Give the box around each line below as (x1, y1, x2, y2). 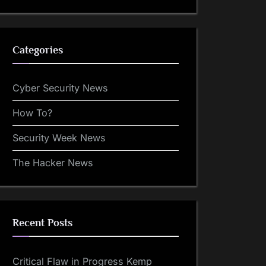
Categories (12, 43, 63, 56)
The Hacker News (12, 157, 93, 169)
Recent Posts (12, 217, 72, 229)
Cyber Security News (12, 82, 108, 94)
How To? (12, 107, 52, 119)
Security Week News (12, 132, 106, 144)
